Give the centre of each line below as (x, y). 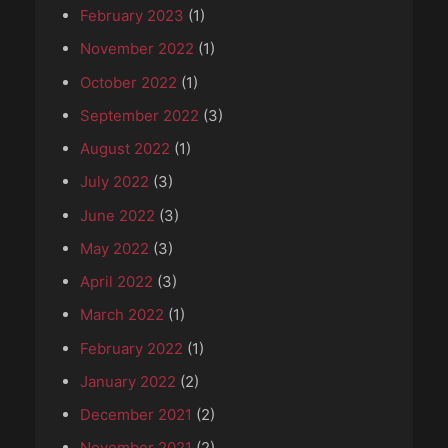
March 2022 (122, 315)
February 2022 (131, 348)
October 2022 (128, 82)
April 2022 (116, 282)
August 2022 (125, 149)
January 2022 (128, 381)
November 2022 (137, 49)
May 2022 (114, 248)
